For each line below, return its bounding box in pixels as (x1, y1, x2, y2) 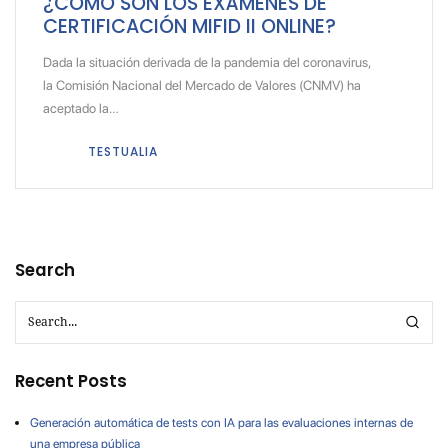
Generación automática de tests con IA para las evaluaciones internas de (30, 414, 413, 430)
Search (15, 258, 75, 282)
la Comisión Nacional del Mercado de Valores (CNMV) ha (42, 77, 361, 94)
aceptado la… (42, 100, 119, 117)
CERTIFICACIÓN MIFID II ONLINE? (42, 12, 336, 40)
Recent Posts (15, 369, 127, 393)
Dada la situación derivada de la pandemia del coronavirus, (42, 54, 370, 71)
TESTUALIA (87, 143, 158, 160)
